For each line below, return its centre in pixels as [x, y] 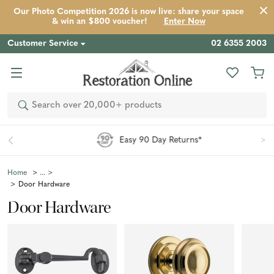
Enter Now [184, 22]
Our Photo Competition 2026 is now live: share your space [128, 12]
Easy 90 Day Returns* [149, 141]
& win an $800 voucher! [99, 22]
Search [30, 108]
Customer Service [43, 43]
